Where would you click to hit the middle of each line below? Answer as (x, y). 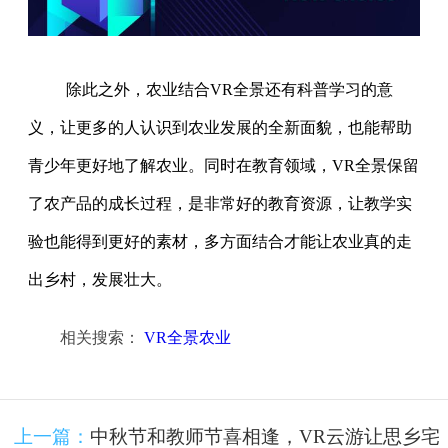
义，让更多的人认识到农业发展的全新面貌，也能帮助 (220, 127)
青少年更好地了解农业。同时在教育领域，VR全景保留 (223, 165)
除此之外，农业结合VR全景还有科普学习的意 (229, 89)
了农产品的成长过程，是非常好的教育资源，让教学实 (220, 203)
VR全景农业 (187, 337)
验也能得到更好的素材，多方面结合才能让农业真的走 (220, 241)
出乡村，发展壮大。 (100, 279)
